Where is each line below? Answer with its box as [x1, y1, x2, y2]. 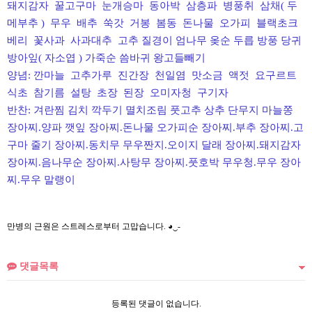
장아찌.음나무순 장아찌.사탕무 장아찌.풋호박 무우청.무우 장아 [7, 157, 301, 168]
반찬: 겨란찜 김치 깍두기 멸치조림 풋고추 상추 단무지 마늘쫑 [7, 104, 293, 116]
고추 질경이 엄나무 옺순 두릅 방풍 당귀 [118, 35, 302, 46]
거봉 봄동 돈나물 [130, 17, 219, 29]
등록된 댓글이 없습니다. [111, 299, 201, 309]
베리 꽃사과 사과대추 [7, 35, 118, 46]
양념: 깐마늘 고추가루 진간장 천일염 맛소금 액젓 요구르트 [7, 70, 299, 81]
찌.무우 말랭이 [7, 174, 75, 185]
